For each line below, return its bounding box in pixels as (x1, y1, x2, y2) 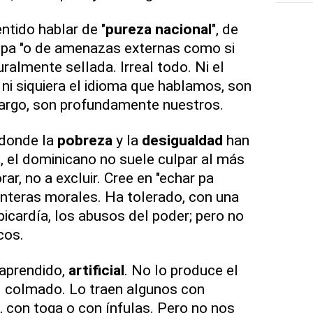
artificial (68, 261, 124, 279)
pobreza (57, 131, 112, 149)
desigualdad (141, 131, 223, 149)
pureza (105, 20, 152, 38)
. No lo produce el (124, 261, 238, 279)
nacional (154, 20, 212, 38)
